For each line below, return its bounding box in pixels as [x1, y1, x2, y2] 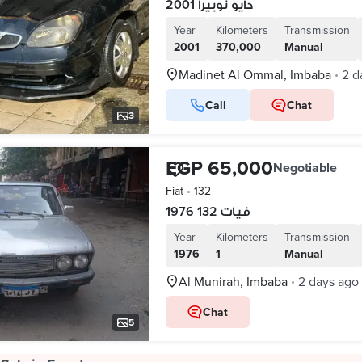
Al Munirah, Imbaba [178, 272, 288, 290]
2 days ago [297, 272, 359, 290]
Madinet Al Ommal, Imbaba [178, 65, 331, 83]
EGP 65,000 [165, 154, 273, 182]
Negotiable [272, 158, 337, 177]
